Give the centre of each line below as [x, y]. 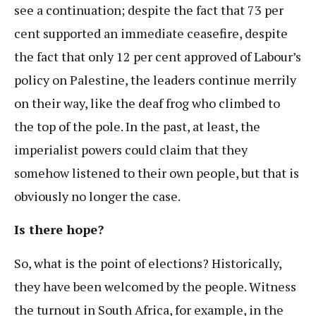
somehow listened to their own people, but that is [157, 172]
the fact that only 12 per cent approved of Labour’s [158, 56]
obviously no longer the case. [97, 196]
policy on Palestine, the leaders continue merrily [155, 79]
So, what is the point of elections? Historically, [148, 263]
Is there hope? [59, 230]
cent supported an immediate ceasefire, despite [151, 33]
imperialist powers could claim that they [131, 149]
